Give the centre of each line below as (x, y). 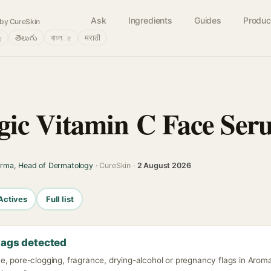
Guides (207, 20)
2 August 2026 (164, 165)
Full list (60, 199)
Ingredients (150, 20)
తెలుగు (26, 38)
